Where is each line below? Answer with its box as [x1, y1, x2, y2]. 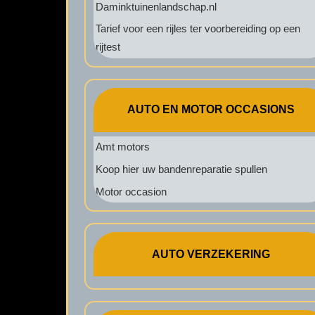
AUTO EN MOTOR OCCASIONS [127, 103, 295, 116]
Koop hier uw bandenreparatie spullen [95, 162, 267, 175]
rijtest [95, 41, 120, 53]
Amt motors [95, 141, 150, 153]
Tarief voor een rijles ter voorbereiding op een [95, 22, 300, 35]
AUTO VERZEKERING [152, 247, 271, 260]
